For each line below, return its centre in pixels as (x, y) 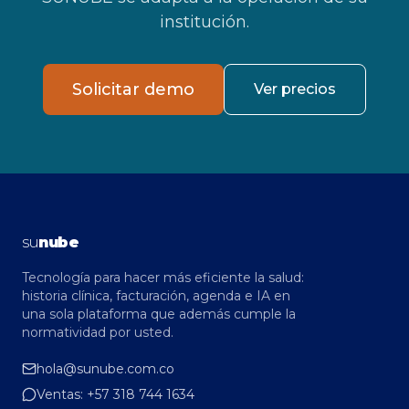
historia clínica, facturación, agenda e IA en (156, 296)
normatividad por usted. (98, 332)
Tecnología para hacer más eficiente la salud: (163, 278)
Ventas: (62, 394)
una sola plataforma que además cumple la (159, 314)
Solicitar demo (133, 89)
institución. (204, 22)
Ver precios (295, 89)
